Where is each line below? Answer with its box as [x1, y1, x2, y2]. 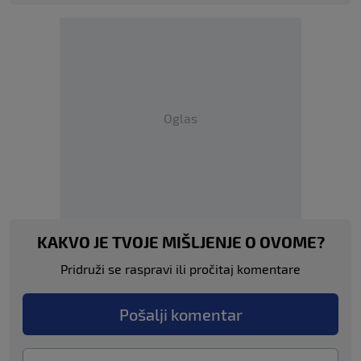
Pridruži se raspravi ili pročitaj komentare [60, 261, 301, 276]
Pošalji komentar [118, 305, 243, 324]
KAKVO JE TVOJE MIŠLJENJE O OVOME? [36, 232, 325, 251]
